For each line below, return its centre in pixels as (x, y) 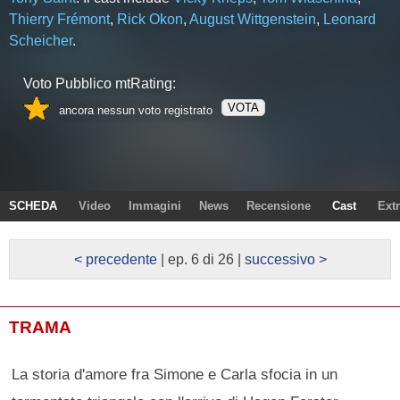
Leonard (349, 19)
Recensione (279, 206)
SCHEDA (33, 206)
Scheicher (40, 41)
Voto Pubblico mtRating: (99, 83)
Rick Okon (150, 19)
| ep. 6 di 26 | (200, 259)
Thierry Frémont (59, 19)
